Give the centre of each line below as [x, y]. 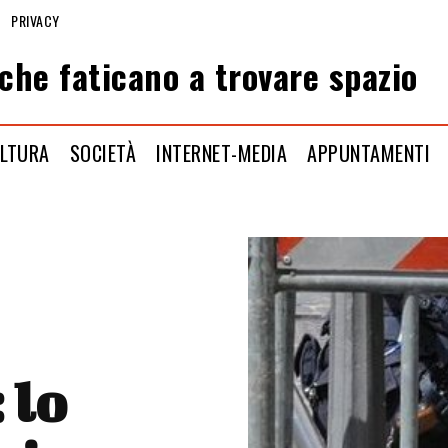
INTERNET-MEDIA [222, 152]
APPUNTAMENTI [369, 152]
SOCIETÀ [103, 152]
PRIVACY [35, 20]
